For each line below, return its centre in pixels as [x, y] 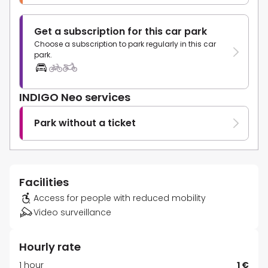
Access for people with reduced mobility [120, 198]
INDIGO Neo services [75, 98]
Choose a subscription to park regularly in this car [125, 44]
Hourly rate [50, 247]
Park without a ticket [85, 123]
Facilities [44, 182]
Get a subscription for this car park [121, 32]
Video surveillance [72, 213]
